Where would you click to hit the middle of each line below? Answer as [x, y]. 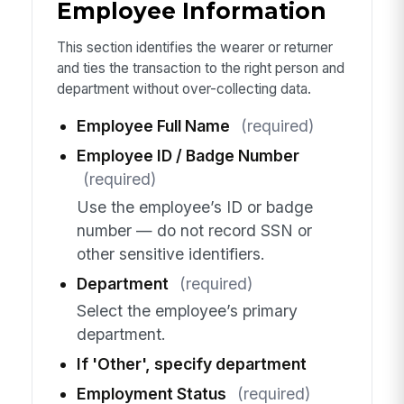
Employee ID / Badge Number [188, 156]
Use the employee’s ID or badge [194, 207]
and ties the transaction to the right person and [200, 68]
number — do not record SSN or [194, 230]
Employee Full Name [153, 126]
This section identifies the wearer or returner [194, 47]
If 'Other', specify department [191, 363]
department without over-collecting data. [184, 88]
